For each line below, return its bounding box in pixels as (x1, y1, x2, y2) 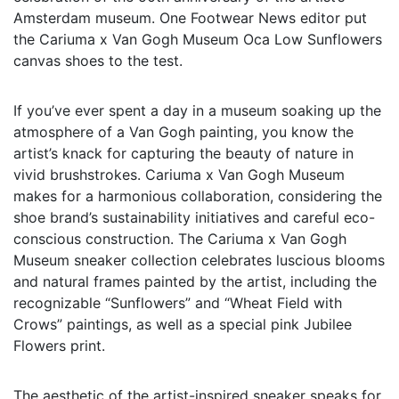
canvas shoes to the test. (13, 51, 183, 69)
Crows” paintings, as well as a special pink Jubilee (13, 314, 352, 333)
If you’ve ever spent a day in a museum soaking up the (13, 101, 381, 119)
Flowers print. (13, 336, 105, 354)
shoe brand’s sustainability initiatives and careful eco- (13, 208, 375, 226)
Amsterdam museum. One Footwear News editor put (13, 8, 367, 27)
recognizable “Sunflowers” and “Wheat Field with (13, 293, 342, 312)
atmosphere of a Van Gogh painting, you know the (13, 122, 354, 141)
